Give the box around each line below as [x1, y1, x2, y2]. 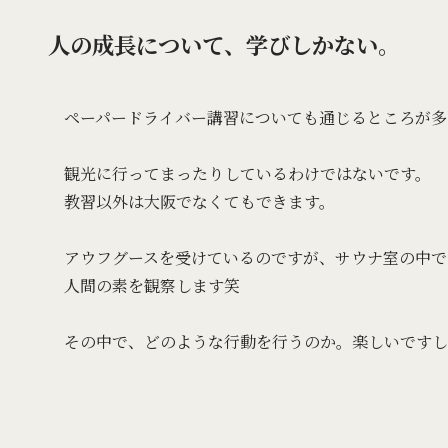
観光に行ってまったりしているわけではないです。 [64, 162, 431, 186]
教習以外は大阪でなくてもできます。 [64, 190, 335, 214]
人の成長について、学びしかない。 [48, 27, 400, 60]
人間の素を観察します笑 [64, 274, 240, 298]
